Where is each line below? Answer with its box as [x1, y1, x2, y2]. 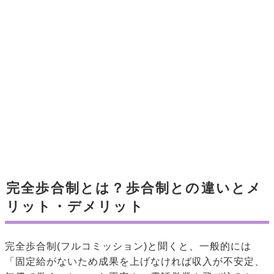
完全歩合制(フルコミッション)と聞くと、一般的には [5, 241, 251, 252]
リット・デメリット [6, 199, 144, 215]
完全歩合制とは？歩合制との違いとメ [6, 180, 262, 196]
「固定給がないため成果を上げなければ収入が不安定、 [5, 256, 265, 267]
